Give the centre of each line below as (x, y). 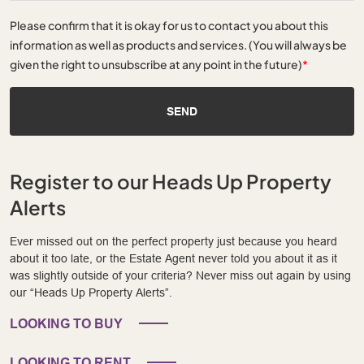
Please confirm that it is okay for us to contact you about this (169, 26)
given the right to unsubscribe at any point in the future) (156, 65)
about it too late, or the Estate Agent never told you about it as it (173, 259)
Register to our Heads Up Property (171, 182)
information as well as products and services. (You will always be (178, 45)
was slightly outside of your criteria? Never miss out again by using (180, 276)
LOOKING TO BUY (66, 324)
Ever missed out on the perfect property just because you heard (173, 242)
